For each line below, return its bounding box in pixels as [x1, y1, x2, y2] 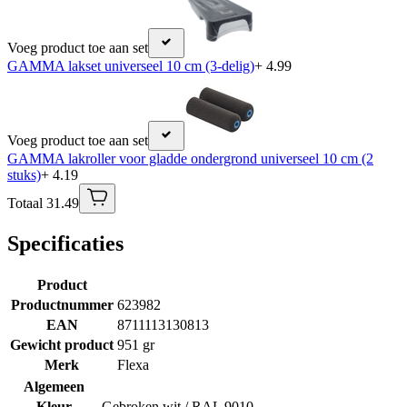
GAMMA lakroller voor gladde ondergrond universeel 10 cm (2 [7, 150, 373, 166]
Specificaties [7, 231, 124, 255]
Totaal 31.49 [7, 194, 79, 211]
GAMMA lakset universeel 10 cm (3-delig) [7, 57, 254, 74]
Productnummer [10, 296, 114, 313]
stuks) [7, 166, 41, 183]
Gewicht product [10, 336, 114, 352]
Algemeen [24, 378, 84, 394]
